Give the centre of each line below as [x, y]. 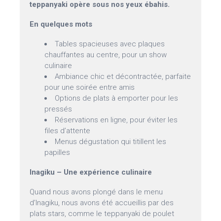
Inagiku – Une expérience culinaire [91, 172]
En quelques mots [61, 24]
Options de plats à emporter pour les [117, 98]
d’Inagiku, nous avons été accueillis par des [102, 203]
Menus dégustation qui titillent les [111, 142]
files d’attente [68, 131]
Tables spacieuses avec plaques [110, 44]
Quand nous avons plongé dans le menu [96, 192]
